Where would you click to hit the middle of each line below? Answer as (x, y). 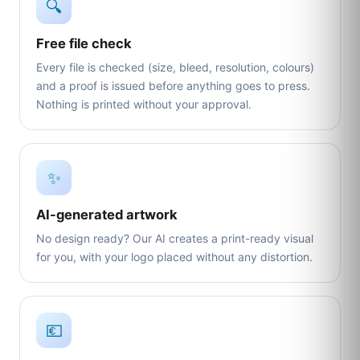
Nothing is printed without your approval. (144, 104)
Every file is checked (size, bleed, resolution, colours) (175, 67)
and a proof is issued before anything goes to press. (173, 86)
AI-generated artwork (107, 215)
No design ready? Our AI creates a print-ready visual (175, 238)
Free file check (84, 43)
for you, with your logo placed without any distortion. (174, 257)
